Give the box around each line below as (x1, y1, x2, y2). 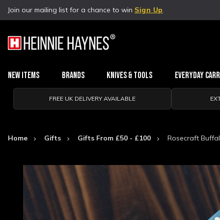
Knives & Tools (107, 70, 153, 81)
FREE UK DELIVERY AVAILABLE (49, 95, 136, 102)
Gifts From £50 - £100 (78, 134, 151, 142)
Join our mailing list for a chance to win (8, 5, 135, 14)
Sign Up (135, 5, 163, 14)
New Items (8, 70, 39, 81)
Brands (61, 70, 84, 81)
